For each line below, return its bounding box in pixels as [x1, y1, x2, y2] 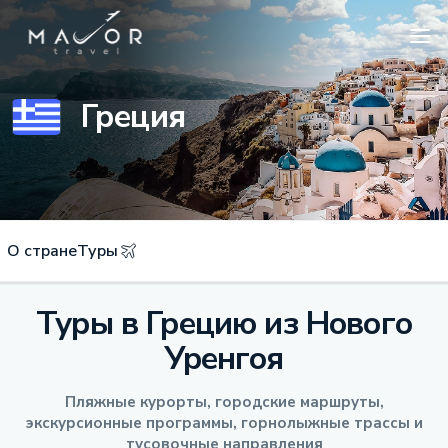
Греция [80, 95, 186, 138]
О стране [7, 240, 77, 262]
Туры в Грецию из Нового [36, 302, 412, 345]
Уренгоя [164, 337, 284, 380]
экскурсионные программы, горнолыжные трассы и [25, 413, 423, 433]
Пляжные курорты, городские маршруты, [64, 392, 384, 412]
